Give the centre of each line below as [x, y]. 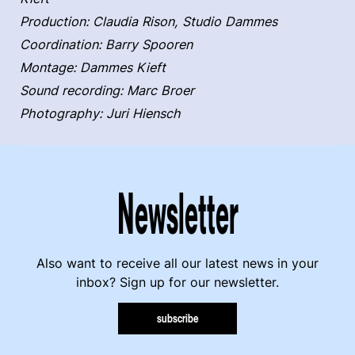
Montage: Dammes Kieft [93, 68]
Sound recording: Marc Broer [109, 91]
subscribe [177, 319]
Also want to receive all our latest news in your [177, 263]
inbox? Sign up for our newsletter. [177, 282]
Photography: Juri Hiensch [100, 114]
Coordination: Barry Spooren [108, 45]
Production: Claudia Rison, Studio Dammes [151, 22]
